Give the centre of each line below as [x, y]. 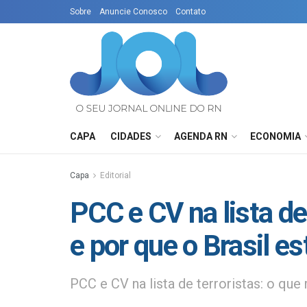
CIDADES [131, 136]
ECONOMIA [275, 136]
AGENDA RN [201, 136]
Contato [191, 12]
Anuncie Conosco [133, 12]
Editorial [115, 175]
